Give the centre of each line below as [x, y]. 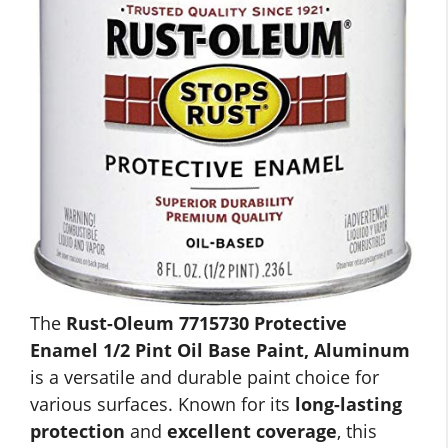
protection [77, 431]
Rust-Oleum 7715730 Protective [206, 323]
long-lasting [348, 404]
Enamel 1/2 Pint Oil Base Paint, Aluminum [220, 350]
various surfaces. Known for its [162, 404]
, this [357, 431]
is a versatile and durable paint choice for [204, 377]
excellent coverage [252, 431]
